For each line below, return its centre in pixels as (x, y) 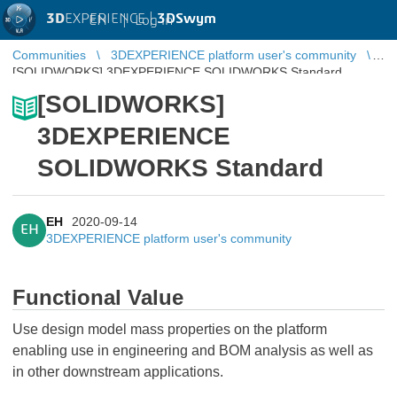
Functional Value (98, 297)
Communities (49, 55)
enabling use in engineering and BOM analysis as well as (193, 350)
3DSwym (187, 19)
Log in (154, 20)
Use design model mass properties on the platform (170, 329)
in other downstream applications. (118, 372)
